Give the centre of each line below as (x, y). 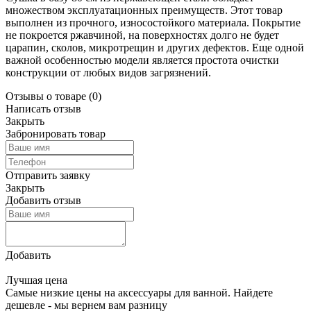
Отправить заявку (48, 175)
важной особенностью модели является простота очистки (142, 60)
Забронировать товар (56, 133)
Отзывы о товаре (47, 96)
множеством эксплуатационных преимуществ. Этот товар (144, 10)
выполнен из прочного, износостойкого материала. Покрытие (153, 22)
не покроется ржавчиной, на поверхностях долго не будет (142, 35)
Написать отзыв (43, 108)
